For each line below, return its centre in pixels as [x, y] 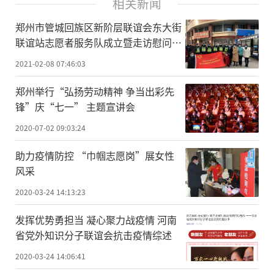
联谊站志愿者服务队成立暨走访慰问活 [98, 43]
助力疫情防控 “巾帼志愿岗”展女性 [95, 155]
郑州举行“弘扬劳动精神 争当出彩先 [95, 91]
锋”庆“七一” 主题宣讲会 [75, 106]
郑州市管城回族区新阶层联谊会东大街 [98, 27]
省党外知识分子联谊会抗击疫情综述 [94, 235]
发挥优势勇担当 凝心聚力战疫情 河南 [96, 219]
